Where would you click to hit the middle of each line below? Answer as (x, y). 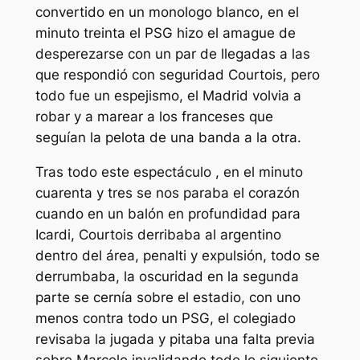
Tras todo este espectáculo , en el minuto (169, 172)
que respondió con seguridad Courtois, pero (177, 75)
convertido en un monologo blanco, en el (167, 12)
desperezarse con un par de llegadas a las (172, 54)
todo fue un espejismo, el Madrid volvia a (168, 96)
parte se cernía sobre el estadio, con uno (168, 298)
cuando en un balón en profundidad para (168, 214)
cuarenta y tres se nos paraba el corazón (167, 193)
